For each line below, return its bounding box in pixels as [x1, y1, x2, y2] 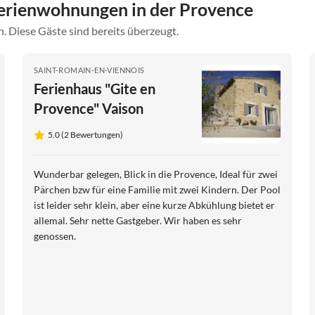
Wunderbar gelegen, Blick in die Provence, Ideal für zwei [34, 167, 278, 180]
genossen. [34, 229, 76, 242]
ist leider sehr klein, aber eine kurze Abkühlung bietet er [34, 198, 275, 211]
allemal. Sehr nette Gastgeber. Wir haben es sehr [34, 214, 242, 226]
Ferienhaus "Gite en [34, 79, 155, 97]
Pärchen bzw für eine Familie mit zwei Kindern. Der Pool [34, 183, 281, 195]
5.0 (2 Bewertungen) [48, 129, 123, 140]
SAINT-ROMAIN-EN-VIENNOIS [34, 65, 145, 75]
